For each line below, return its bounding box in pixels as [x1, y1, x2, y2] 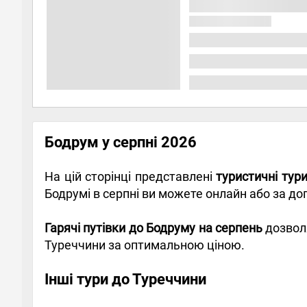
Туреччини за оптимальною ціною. [45, 237, 245, 252]
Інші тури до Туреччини [45, 270, 206, 288]
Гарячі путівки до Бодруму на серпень [45, 220, 262, 235]
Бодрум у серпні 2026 [45, 133, 197, 151]
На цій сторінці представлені [45, 169, 217, 184]
